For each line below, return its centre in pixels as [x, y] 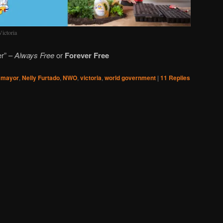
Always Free [34, 55]
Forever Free [87, 56]
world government [130, 78]
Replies [179, 78]
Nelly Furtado [41, 78]
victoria [91, 78]
